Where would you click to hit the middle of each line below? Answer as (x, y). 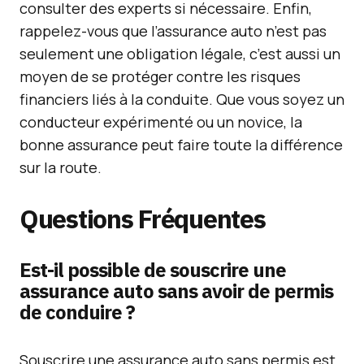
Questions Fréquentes (143, 219)
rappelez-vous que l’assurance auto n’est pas (173, 31)
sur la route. (61, 167)
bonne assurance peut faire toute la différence (181, 145)
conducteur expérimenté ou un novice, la (161, 122)
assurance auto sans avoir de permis (177, 291)
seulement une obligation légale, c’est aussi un (180, 54)
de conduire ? (78, 312)
